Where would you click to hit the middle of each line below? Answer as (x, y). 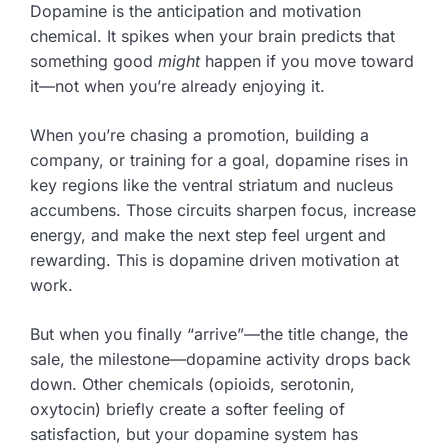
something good (94, 60)
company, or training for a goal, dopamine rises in (219, 159)
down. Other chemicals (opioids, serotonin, (192, 383)
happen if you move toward (307, 60)
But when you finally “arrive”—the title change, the (219, 333)
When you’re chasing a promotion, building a (199, 134)
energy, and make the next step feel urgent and (208, 234)
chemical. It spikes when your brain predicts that (212, 35)
